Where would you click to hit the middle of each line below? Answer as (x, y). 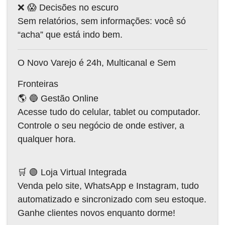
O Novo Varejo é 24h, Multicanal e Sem (97, 63)
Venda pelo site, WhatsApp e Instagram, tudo (108, 186)
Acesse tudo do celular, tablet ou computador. (109, 112)
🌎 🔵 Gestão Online (58, 98)
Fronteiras (38, 84)
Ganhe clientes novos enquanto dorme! (96, 213)
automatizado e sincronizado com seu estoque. (112, 199)
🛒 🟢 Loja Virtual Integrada (72, 172)
